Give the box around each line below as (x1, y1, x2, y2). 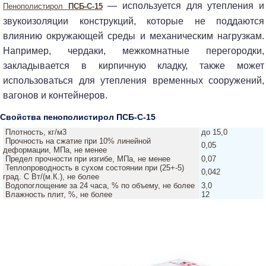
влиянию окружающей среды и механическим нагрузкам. (3, 31, 264, 42)
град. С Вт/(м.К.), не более (2, 172, 99, 182)
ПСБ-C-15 (68, 2, 103, 11)
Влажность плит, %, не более (5, 190, 112, 199)
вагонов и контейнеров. (3, 90, 107, 101)
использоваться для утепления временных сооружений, (3, 75, 264, 86)
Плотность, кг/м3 (5, 128, 66, 137)
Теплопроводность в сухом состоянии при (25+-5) (5, 163, 184, 173)
